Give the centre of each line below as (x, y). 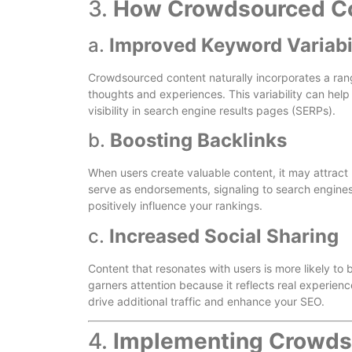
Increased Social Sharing (224, 236)
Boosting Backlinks (198, 141)
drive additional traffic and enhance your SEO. (206, 301)
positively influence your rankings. (175, 206)
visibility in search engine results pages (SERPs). (212, 110)
